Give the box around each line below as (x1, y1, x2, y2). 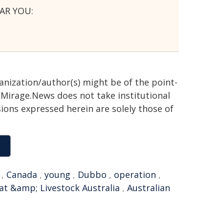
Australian (127, 182, 170, 194)
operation (114, 169, 156, 180)
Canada (6, 169, 37, 180)
